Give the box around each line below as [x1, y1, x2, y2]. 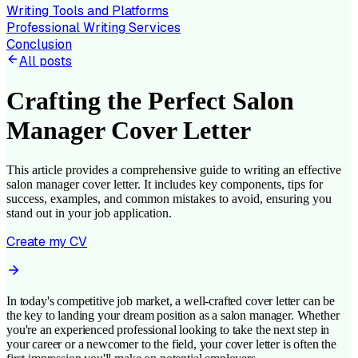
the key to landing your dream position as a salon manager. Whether [6, 308, 340, 322]
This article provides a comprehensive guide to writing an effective [6, 162, 341, 177]
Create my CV [6, 233, 87, 250]
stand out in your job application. [6, 205, 172, 220]
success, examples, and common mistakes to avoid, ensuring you [6, 191, 332, 205]
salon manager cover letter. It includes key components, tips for [6, 177, 323, 191]
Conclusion [6, 36, 72, 53]
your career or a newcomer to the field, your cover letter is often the [6, 336, 336, 351]
